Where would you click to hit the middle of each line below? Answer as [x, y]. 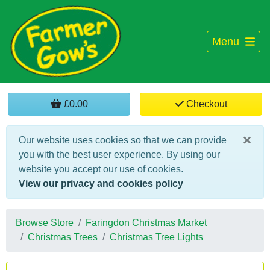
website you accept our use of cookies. [101, 169]
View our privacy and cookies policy [101, 184]
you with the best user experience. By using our [119, 155]
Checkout [205, 104]
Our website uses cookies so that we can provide [123, 140]
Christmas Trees [63, 237]
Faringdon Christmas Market [146, 223]
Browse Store [45, 223]
